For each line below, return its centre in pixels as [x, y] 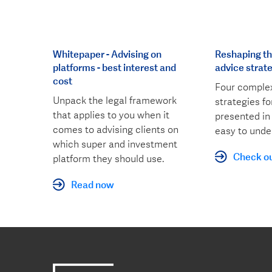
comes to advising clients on [116, 130]
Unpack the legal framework [115, 101]
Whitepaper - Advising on [107, 54]
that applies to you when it [111, 115]
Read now [93, 184]
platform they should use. [108, 159]
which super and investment [115, 144]
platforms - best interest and [114, 67]
